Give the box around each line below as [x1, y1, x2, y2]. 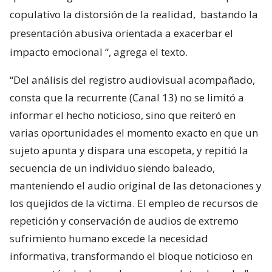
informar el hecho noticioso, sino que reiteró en [10, 108, 236, 123]
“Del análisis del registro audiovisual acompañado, [10, 73, 255, 87]
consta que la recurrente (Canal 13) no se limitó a [10, 90, 244, 105]
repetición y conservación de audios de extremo [10, 214, 239, 228]
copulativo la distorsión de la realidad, [10, 7, 195, 22]
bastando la [198, 7, 258, 22]
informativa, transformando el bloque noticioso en [10, 249, 253, 263]
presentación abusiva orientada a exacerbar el [10, 26, 233, 41]
